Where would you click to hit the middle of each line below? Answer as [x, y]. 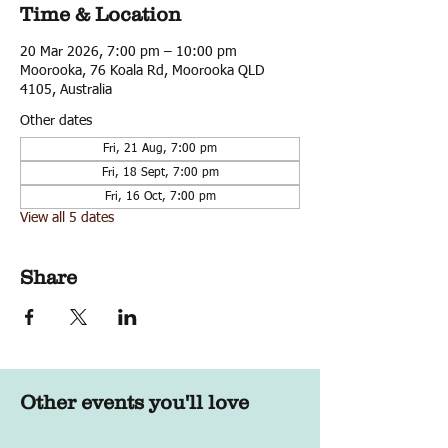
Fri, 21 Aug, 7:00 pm [160, 149]
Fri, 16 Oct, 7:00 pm [160, 197]
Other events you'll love [134, 402]
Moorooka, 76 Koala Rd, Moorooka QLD [142, 71]
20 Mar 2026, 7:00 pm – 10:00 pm [128, 52]
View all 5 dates [67, 218]
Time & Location [100, 14]
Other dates [56, 121]
